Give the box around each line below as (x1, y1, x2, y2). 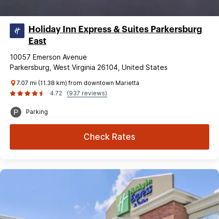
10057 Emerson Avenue (10, 52, 87, 61)
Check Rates (84, 131, 135, 142)
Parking (26, 108, 48, 115)
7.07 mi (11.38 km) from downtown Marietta (17, 79, 139, 87)
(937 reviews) (67, 89, 107, 97)
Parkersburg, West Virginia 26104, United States (10, 63, 168, 71)
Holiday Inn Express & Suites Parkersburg (28, 24, 202, 34)
